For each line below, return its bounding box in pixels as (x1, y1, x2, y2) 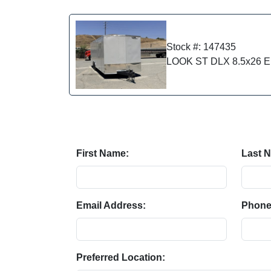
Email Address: (76, 200, 146, 211)
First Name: (76, 148, 129, 158)
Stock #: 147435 (166, 42, 236, 53)
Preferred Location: (76, 252, 165, 263)
